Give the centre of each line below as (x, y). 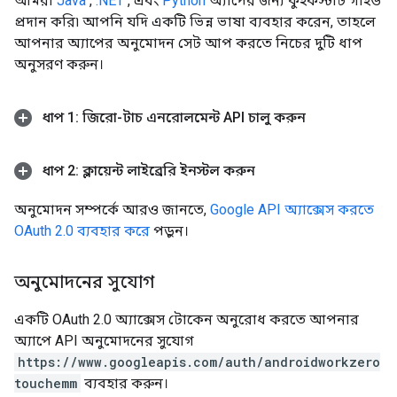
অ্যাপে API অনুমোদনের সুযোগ (104, 340)
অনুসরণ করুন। (59, 64)
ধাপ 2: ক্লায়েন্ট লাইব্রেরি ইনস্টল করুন (147, 170)
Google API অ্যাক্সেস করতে (292, 209)
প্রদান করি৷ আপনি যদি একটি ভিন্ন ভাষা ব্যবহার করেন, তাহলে (195, 21)
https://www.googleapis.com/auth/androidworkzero (199, 362)
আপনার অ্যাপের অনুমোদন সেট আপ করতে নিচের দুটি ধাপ (188, 43)
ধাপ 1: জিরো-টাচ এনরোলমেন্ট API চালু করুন (172, 117)
